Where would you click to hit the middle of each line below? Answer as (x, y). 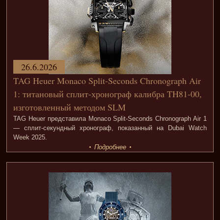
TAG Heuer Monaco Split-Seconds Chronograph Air (107, 81)
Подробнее (110, 147)
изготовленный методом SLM (69, 107)
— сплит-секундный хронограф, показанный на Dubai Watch (110, 128)
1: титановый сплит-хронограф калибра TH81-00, (107, 94)
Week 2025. (30, 137)
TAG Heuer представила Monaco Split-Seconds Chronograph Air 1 (110, 119)
